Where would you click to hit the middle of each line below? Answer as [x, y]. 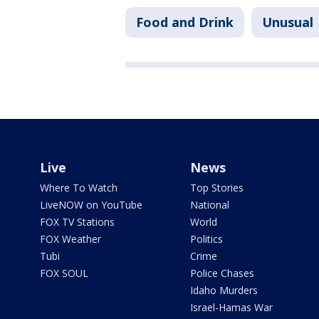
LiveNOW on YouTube [91, 205]
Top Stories [216, 188]
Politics [206, 239]
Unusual [288, 22]
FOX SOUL [64, 273]
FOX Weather [70, 239]
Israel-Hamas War [231, 308]
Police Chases [222, 273]
